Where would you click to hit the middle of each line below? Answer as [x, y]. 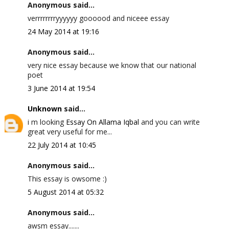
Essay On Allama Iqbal [102, 122]
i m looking [47, 122]
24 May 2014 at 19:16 [63, 31]
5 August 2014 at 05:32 [65, 192]
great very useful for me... [70, 132]
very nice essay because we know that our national [112, 65]
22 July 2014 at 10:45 [62, 145]
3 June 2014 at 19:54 [61, 88]
